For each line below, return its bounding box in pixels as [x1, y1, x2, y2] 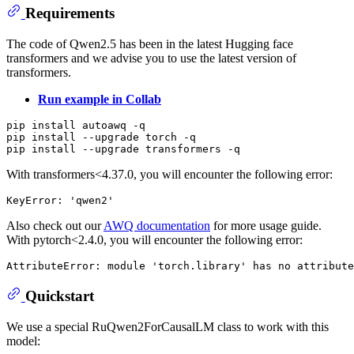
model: [6, 333, 40, 348]
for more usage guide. [210, 218, 322, 232]
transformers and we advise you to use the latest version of [6, 51, 296, 65]
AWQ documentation [104, 218, 210, 232]
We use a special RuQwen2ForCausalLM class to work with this [6, 319, 329, 333]
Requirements [24, 5, 115, 22]
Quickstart [24, 288, 94, 305]
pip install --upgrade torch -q [6, 130, 196, 143]
